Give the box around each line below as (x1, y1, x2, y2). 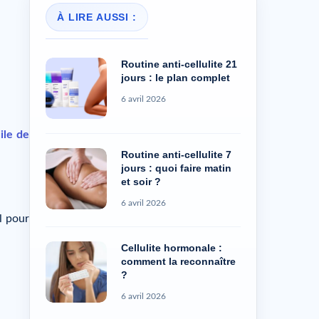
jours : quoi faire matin (121, 162, 231, 174)
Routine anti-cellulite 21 (121, 58, 237, 70)
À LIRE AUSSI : (57, 11, 137, 23)
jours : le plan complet (121, 72, 230, 84)
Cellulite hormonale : (121, 242, 222, 254)
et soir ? (121, 176, 161, 188)
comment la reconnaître (121, 256, 236, 268)
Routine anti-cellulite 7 (121, 149, 231, 161)
